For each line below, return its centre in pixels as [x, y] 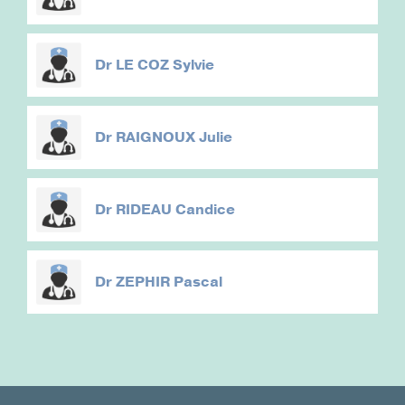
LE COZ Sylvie [165, 66]
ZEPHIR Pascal [169, 283]
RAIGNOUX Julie [174, 138]
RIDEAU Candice [175, 210]
